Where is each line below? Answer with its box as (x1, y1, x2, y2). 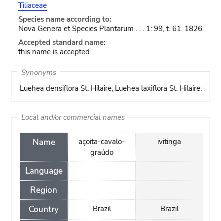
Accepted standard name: (18, 37, 106, 47)
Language (25, 165, 63, 177)
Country (29, 203, 59, 215)
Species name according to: (18, 14, 111, 24)
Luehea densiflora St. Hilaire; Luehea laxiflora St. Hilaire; (19, 83, 202, 93)
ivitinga (157, 137, 182, 147)
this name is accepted (18, 47, 90, 57)
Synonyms (21, 67, 56, 77)
